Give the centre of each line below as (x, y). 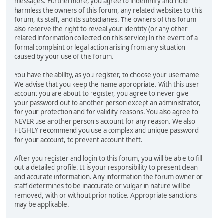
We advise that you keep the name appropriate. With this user (107, 84)
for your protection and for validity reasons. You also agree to (106, 112)
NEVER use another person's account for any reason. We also (105, 121)
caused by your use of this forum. (64, 56)
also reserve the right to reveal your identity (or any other (101, 28)
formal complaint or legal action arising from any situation (100, 47)
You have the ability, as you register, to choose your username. (108, 75)
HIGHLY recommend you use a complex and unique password (106, 130)
